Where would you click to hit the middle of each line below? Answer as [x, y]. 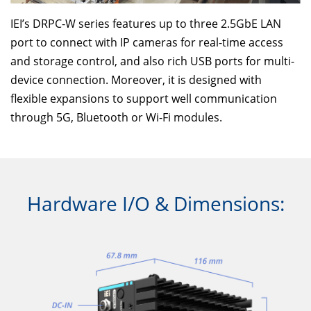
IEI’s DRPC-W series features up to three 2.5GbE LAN [146, 23]
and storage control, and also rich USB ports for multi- [152, 61]
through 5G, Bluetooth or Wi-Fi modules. [116, 117]
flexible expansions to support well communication [144, 98]
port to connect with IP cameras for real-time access [147, 42]
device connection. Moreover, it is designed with [136, 79]
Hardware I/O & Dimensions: [155, 203]
